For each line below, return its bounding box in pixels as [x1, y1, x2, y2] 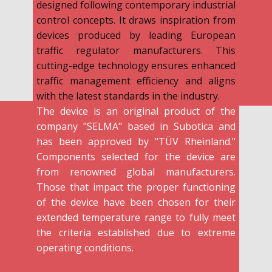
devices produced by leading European [36, 28, 236, 42]
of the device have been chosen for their [36, 195, 236, 209]
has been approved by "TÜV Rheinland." [36, 134, 236, 148]
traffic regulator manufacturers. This [36, 43, 236, 57]
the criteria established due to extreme [36, 225, 236, 239]
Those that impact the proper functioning [36, 180, 236, 194]
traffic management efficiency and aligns [36, 73, 236, 87]
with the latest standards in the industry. [36, 89, 220, 103]
